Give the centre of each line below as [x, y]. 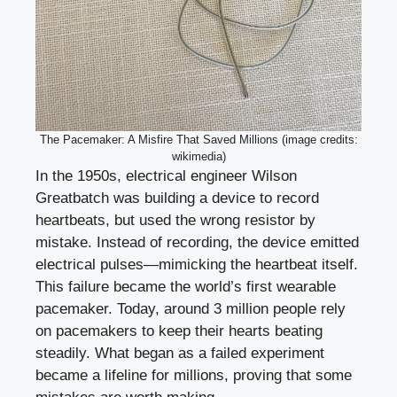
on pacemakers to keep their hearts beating [179, 331]
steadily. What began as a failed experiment [180, 354]
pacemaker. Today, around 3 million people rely [191, 309]
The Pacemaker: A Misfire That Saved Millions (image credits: [198, 140]
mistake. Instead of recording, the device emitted [197, 243]
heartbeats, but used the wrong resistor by [175, 221]
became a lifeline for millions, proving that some [194, 376]
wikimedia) [198, 157]
